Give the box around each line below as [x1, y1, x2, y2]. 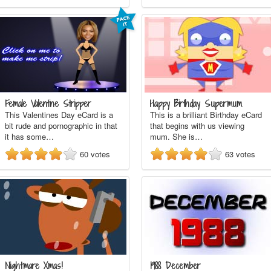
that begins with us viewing [150, 120, 244, 131]
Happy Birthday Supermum [150, 97, 242, 110]
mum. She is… [150, 131, 203, 142]
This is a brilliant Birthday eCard [150, 109, 262, 120]
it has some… [5, 131, 54, 142]
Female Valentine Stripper [5, 97, 91, 110]
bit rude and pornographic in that [5, 120, 117, 131]
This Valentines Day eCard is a [5, 109, 113, 120]
